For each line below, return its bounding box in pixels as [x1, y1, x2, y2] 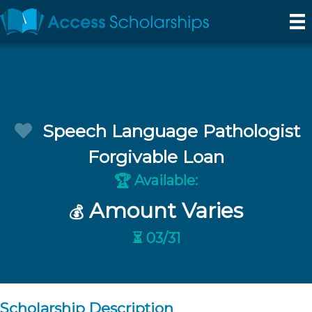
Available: [131, 172, 198, 189]
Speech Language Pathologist [42, 120, 300, 141]
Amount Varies [84, 198, 243, 224]
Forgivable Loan [88, 146, 224, 167]
